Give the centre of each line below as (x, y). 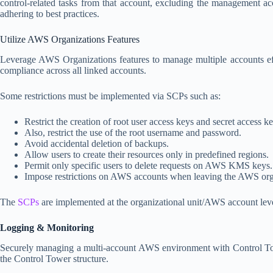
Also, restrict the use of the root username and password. (133, 132)
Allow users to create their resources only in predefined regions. (147, 154)
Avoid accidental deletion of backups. (97, 143)
